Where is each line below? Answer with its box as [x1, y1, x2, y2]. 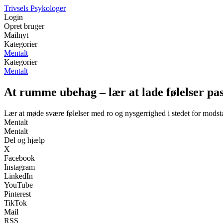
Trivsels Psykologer [4, 4, 66, 12]
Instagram [4, 162, 35, 171]
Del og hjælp [4, 135, 45, 144]
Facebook [4, 153, 35, 162]
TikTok [4, 198, 27, 207]
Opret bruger [4, 22, 44, 30]
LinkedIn [4, 171, 33, 180]
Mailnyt [4, 31, 28, 39]
